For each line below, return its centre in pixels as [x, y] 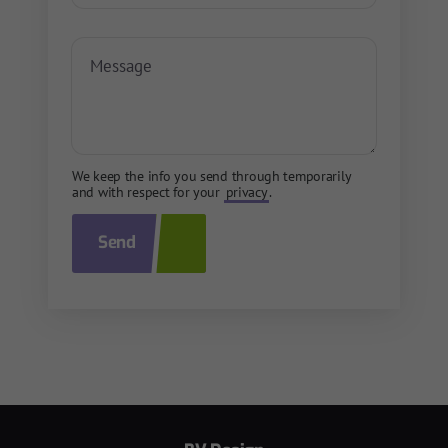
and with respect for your [148, 192]
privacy [246, 192]
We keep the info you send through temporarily [211, 176]
